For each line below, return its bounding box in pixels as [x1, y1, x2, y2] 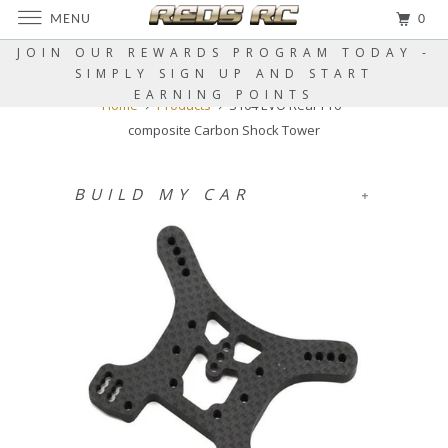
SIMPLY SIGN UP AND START [74, 65, 374, 82]
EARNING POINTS [134, 86, 314, 103]
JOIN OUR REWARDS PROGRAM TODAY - [16, 44, 432, 61]
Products [156, 96, 211, 114]
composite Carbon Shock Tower [128, 121, 320, 139]
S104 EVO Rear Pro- [226, 96, 347, 114]
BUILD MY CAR [74, 183, 250, 205]
